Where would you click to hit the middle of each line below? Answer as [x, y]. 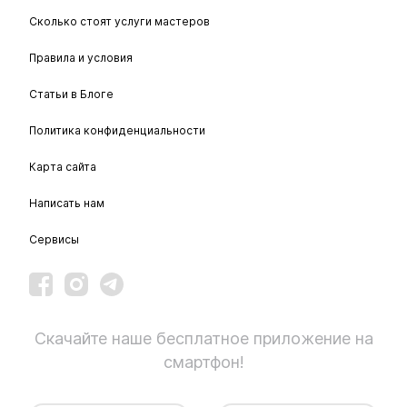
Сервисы [54, 240]
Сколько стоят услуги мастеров [119, 22]
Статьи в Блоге [71, 94]
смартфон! [203, 362]
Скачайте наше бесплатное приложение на [203, 339]
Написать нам [67, 203]
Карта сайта [63, 167]
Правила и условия [81, 58]
